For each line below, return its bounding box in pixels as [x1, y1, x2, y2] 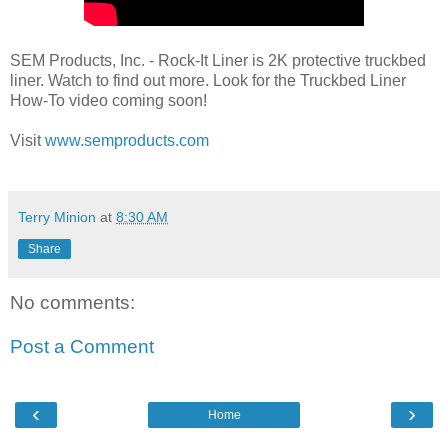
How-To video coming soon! [10, 92, 207, 110]
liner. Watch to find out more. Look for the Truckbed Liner [10, 72, 406, 90]
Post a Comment [10, 335, 154, 357]
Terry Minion [18, 209, 96, 226]
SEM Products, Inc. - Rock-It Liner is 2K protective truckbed [10, 52, 426, 70]
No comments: [10, 292, 135, 314]
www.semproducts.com [45, 132, 209, 150]
